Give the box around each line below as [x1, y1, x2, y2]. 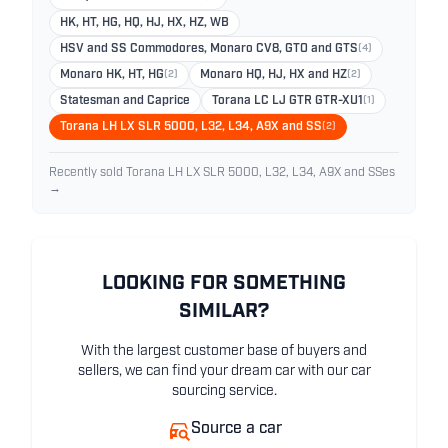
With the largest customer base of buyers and [81, 344, 367, 360]
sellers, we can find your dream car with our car [77, 364, 371, 380]
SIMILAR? [179, 302, 269, 323]
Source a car [190, 421, 282, 438]
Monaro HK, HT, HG [60, 69, 164, 82]
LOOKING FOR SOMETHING [102, 274, 346, 295]
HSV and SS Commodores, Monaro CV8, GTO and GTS [60, 43, 358, 56]
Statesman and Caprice [60, 95, 190, 108]
